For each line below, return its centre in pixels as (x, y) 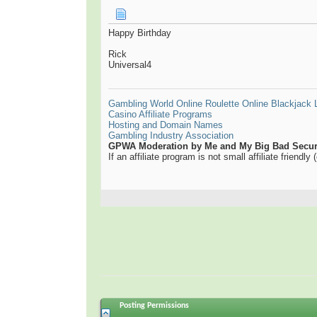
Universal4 (130, 65)
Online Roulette (208, 104)
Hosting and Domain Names (166, 125)
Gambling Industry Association (171, 136)
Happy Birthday (140, 33)
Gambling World (141, 104)
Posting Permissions (153, 306)
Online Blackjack (277, 104)
